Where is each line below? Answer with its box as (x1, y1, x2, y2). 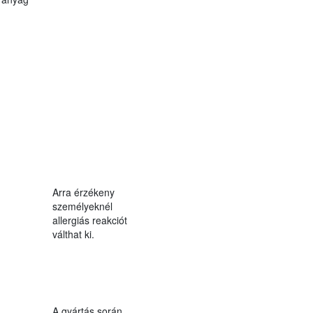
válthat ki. (52, 226, 94, 241)
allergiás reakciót (52, 212, 127, 227)
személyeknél (52, 198, 112, 213)
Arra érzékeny (52, 184, 115, 199)
